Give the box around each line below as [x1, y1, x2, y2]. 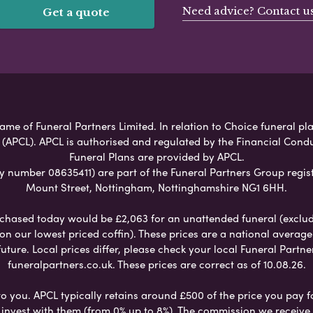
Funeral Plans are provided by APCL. [68, 148, 245, 164]
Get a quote [43, 5, 110, 19]
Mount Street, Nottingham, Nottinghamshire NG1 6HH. [26, 179, 287, 195]
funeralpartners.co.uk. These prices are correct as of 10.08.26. [7, 256, 306, 272]
